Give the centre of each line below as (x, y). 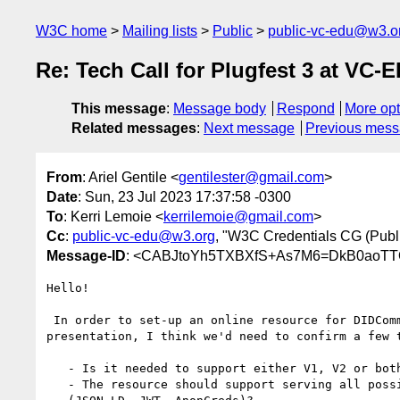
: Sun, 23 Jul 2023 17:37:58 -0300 (184, 196)
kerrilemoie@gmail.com (238, 216)
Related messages (134, 129)
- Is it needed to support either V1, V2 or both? (57, 368)
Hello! (68, 287)
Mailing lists (160, 31)
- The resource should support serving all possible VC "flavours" (57, 384)
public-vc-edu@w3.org (144, 236)
